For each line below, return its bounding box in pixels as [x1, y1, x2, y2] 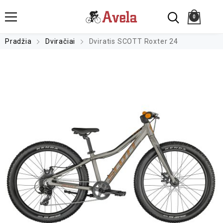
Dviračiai [45, 37, 76, 45]
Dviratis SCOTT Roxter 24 [87, 37, 178, 45]
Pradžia [5, 37, 32, 45]
